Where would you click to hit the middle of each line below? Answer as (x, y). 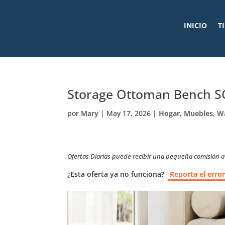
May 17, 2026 (129, 113)
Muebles (199, 113)
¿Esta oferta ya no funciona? (116, 174)
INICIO (195, 25)
